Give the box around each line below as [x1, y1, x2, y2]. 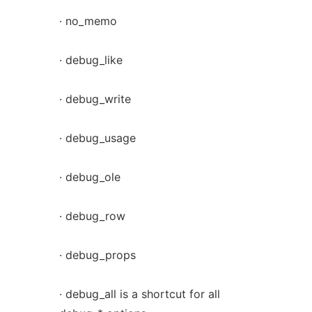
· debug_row [58, 209, 125, 223]
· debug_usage [58, 131, 136, 145]
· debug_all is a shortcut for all [58, 287, 220, 301]
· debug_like [58, 53, 123, 67]
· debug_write [58, 92, 131, 106]
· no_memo [58, 14, 117, 28]
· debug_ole [58, 170, 120, 184]
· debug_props [58, 248, 136, 262]
